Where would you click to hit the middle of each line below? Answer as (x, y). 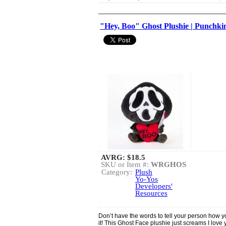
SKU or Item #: (126, 164)
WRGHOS (168, 164)
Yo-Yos (147, 179)
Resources (151, 193)
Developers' (154, 186)
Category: (117, 172)
